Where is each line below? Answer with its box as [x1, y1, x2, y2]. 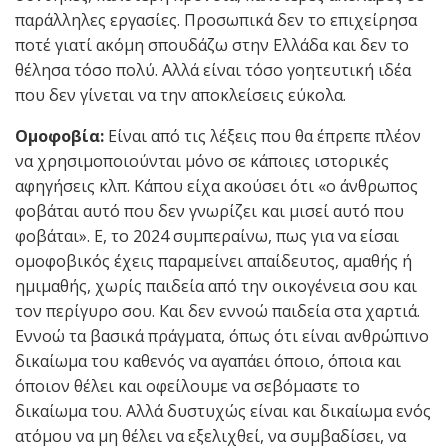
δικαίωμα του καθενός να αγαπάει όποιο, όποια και [15, 350, 401, 373]
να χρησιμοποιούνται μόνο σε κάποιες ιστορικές [15, 150, 389, 173]
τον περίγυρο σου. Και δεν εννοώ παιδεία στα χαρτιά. [15, 300, 420, 323]
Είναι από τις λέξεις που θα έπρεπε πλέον [108, 125, 421, 148]
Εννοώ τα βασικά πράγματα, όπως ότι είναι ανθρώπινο [15, 325, 429, 348]
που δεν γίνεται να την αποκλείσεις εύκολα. [15, 84, 346, 107]
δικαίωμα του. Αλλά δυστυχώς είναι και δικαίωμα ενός [15, 400, 431, 423]
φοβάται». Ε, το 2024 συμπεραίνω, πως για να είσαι [15, 225, 399, 248]
